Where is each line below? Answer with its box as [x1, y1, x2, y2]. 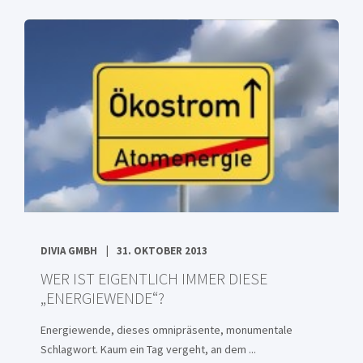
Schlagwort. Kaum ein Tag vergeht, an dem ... [41, 342, 256, 357]
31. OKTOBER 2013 [117, 244, 207, 258]
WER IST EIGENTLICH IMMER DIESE [41, 268, 267, 288]
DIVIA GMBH [41, 244, 97, 258]
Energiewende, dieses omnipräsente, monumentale [41, 322, 293, 337]
